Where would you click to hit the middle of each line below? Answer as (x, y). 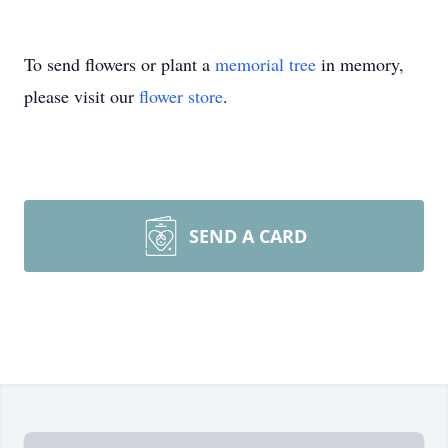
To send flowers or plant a (119, 64)
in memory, (360, 64)
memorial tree (265, 64)
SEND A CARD (248, 236)
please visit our (81, 96)
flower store (181, 96)
